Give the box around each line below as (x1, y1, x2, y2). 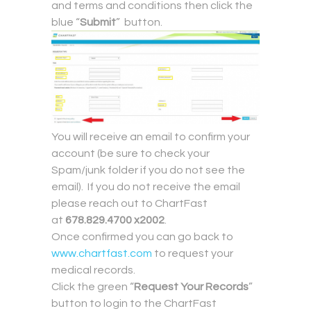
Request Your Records (134, 281, 249, 293)
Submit (80, 17, 116, 28)
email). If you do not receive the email (51, 181, 240, 193)
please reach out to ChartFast (51, 198, 208, 210)
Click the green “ (51, 281, 134, 293)
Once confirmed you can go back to (51, 231, 233, 243)
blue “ (51, 17, 80, 28)
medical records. (51, 264, 135, 276)
